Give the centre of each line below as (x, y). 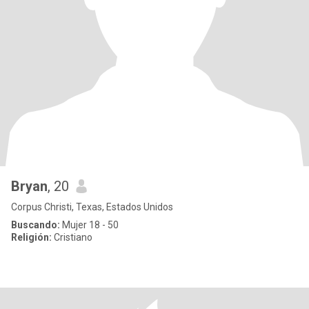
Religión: (31, 237)
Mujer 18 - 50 (89, 225)
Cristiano (72, 237)
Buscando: (36, 225)
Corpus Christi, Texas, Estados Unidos (92, 207)
